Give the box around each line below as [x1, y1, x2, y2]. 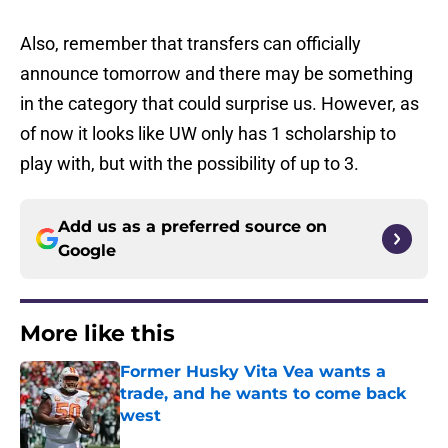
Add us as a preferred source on [58, 217, 327, 237]
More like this [20, 320, 175, 348]
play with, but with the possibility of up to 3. [20, 153, 359, 175]
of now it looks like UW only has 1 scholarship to [20, 123, 396, 145]
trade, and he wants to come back [120, 384, 406, 404]
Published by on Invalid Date [119, 427, 293, 444]
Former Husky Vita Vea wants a [120, 362, 386, 382]
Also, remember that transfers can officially [20, 33, 361, 55]
